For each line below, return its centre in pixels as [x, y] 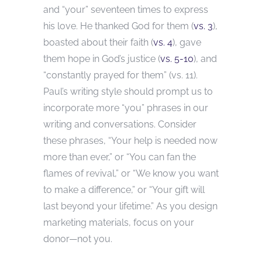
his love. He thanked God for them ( [118, 26]
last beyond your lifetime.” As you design [130, 206]
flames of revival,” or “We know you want [131, 173]
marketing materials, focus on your [119, 222]
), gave [187, 42]
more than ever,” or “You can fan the [120, 157]
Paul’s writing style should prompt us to [128, 91]
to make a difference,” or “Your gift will [124, 189]
